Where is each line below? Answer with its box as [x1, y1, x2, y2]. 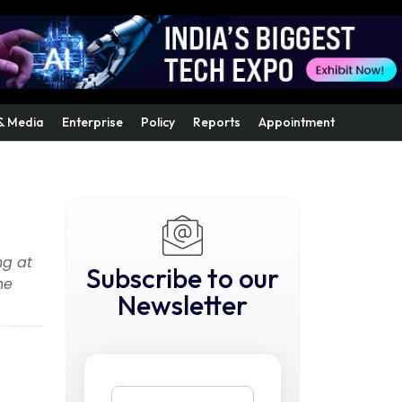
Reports [193, 114, 240, 130]
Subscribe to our [86, 261, 279, 295]
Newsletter [118, 288, 248, 322]
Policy [141, 114, 175, 130]
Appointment [258, 114, 335, 130]
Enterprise [62, 114, 123, 130]
